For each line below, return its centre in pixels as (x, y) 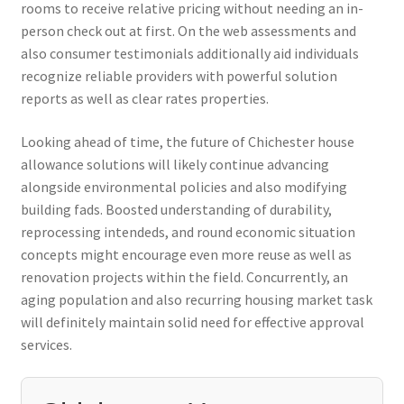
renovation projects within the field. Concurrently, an (184, 277)
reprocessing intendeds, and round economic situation (188, 232)
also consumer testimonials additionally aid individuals (189, 54)
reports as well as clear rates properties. (144, 99)
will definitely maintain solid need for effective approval (192, 322)
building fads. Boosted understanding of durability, (176, 210)
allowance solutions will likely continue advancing (174, 165)
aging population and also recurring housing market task (196, 300)
